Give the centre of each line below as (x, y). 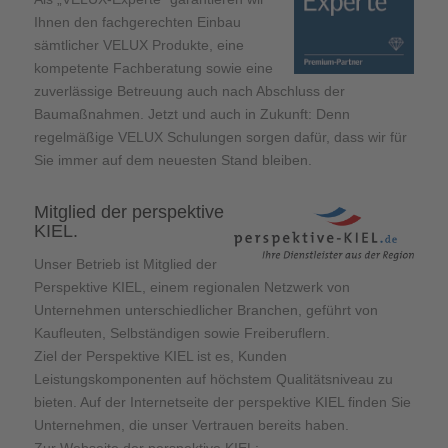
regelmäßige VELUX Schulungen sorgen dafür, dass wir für (220, 136)
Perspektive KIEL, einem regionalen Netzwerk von (191, 287)
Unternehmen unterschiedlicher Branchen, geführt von (205, 310)
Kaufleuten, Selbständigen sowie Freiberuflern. (181, 333)
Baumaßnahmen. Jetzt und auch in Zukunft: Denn (191, 113)
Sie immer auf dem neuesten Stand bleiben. (172, 159)
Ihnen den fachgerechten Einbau (137, 21)
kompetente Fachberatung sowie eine (153, 67)
